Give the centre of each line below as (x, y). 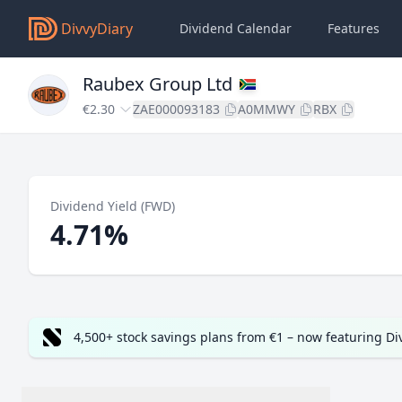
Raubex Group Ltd (157, 84)
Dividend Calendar (236, 28)
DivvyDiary (97, 29)
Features (354, 28)
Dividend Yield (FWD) (113, 206)
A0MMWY (267, 109)
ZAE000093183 (176, 109)
